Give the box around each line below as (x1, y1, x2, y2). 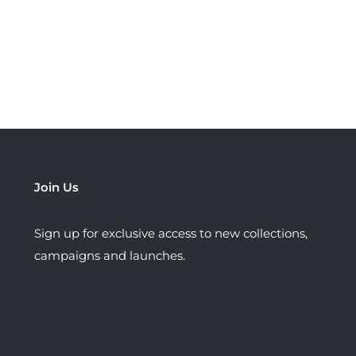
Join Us (34, 180, 79, 195)
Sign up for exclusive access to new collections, (34, 226, 308, 242)
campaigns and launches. (34, 248, 185, 264)
